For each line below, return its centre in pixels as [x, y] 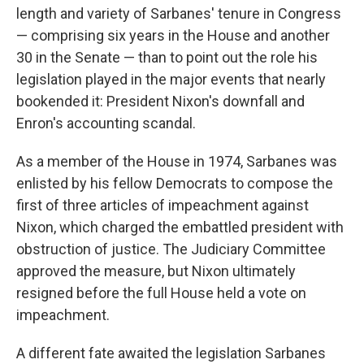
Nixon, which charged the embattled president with [180, 227]
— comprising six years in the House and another [173, 35]
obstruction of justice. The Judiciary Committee [171, 249]
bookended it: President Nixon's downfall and [160, 101]
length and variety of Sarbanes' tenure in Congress [179, 13]
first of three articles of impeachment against [162, 205]
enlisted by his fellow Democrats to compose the [175, 183]
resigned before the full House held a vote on [161, 293]
